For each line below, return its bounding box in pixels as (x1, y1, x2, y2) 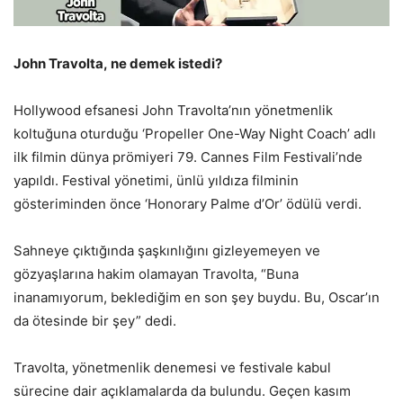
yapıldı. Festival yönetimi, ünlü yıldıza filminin (13, 172, 299, 190)
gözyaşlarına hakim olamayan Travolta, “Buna (13, 265, 299, 283)
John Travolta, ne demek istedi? (13, 55, 222, 73)
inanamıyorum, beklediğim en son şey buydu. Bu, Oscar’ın (13, 289, 380, 307)
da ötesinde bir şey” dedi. (13, 312, 176, 330)
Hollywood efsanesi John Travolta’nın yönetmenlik (13, 102, 333, 120)
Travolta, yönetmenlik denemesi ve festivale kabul (13, 359, 331, 377)
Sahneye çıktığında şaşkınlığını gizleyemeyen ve (13, 242, 320, 260)
